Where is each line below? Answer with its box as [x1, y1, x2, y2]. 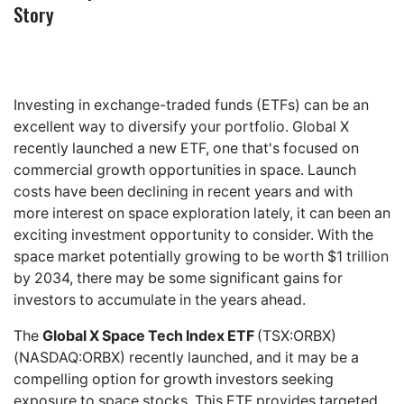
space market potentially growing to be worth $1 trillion [14, 247, 389, 265]
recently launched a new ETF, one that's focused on [14, 139, 359, 157]
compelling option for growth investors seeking [14, 370, 334, 388]
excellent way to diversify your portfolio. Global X [14, 117, 349, 135]
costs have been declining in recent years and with [14, 182, 353, 200]
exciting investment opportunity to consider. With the [14, 225, 373, 243]
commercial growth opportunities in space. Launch [14, 161, 356, 179]
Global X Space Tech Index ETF [42, 326, 257, 344]
